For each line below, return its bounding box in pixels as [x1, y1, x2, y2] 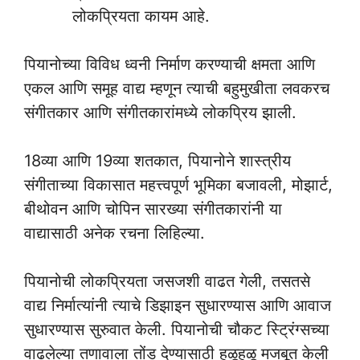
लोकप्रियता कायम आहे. [72, 6, 210, 26]
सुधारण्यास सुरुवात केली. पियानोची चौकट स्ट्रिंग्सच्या [24, 320, 329, 339]
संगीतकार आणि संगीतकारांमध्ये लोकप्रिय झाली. [24, 103, 297, 122]
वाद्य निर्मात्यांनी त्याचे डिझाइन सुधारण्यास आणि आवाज [24, 296, 331, 315]
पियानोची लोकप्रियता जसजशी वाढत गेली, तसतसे [24, 272, 310, 291]
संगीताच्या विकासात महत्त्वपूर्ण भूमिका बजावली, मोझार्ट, [24, 175, 333, 194]
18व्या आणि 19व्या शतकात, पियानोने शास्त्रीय [24, 151, 291, 170]
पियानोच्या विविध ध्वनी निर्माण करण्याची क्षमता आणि [24, 55, 315, 74]
